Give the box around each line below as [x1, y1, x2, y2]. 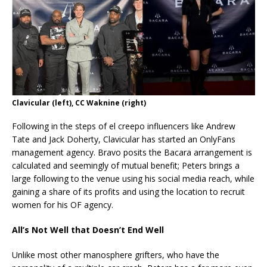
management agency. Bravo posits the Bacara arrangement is [12, 147, 252, 159]
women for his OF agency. [12, 199, 113, 211]
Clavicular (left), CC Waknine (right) [12, 98, 146, 108]
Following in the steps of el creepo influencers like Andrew [12, 120, 235, 132]
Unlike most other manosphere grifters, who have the [12, 249, 219, 261]
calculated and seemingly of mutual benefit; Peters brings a [12, 160, 240, 172]
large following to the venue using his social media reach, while [12, 173, 254, 185]
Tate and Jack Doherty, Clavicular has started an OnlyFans [12, 133, 235, 145]
